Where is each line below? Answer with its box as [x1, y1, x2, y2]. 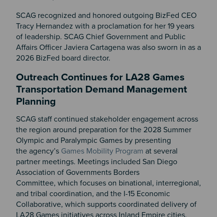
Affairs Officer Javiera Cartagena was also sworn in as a [15, 42, 201, 52]
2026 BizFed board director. [15, 53, 118, 63]
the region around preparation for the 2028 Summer [15, 125, 191, 135]
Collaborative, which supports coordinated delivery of [15, 200, 197, 210]
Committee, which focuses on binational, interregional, [15, 178, 201, 188]
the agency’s [15, 146, 61, 156]
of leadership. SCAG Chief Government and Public [15, 31, 186, 42]
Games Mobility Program [61, 146, 143, 156]
